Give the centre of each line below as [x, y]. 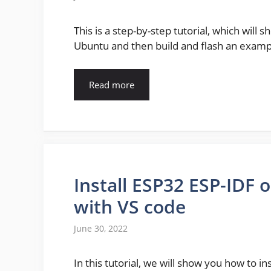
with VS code [130, 206]
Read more [112, 84]
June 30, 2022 [101, 229]
